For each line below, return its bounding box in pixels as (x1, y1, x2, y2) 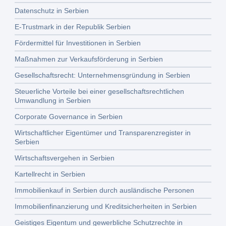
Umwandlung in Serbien (15, 96, 91, 104)
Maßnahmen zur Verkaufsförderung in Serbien (15, 55, 163, 63)
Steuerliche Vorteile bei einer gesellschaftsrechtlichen (15, 87, 185, 95)
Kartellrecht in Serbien (15, 170, 86, 178)
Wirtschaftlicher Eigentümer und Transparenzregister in (15, 129, 191, 137)
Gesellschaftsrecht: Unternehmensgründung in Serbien (15, 71, 191, 79)
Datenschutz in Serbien (15, 7, 89, 15)
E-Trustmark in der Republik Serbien (15, 23, 131, 31)
